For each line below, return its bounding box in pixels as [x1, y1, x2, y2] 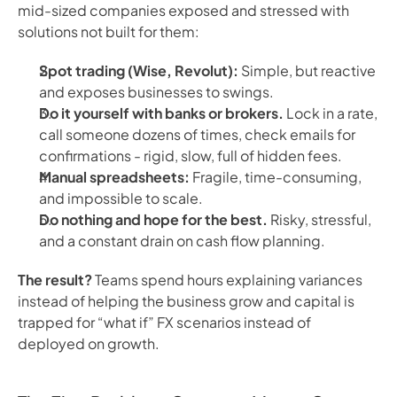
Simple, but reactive [238, 61, 376, 80]
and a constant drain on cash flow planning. [39, 231, 325, 250]
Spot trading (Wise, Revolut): [39, 61, 238, 80]
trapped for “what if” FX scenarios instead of [18, 313, 311, 331]
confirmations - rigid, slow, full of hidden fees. [39, 146, 342, 165]
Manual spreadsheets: [39, 167, 190, 186]
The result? [18, 270, 95, 289]
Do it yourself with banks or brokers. [39, 104, 284, 122]
